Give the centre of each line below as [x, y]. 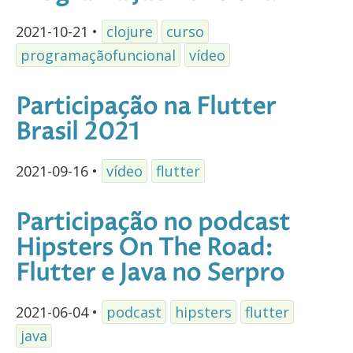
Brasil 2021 [78, 133]
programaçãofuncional [98, 56]
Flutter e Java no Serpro [150, 273]
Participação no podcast [153, 223]
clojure [130, 32]
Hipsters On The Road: [144, 248]
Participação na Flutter [146, 108]
